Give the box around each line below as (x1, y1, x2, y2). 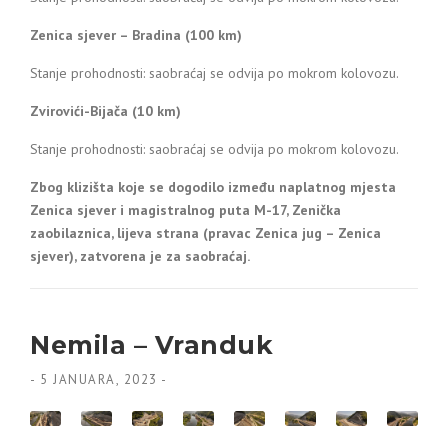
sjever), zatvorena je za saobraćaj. (30, 247, 250, 265)
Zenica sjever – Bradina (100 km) (30, 26, 242, 44)
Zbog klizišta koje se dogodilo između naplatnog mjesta (30, 178, 396, 196)
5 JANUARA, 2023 (40, 371, 158, 388)
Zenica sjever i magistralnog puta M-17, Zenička (30, 201, 341, 219)
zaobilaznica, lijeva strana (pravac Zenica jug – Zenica (30, 224, 381, 242)
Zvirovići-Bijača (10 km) (30, 102, 181, 120)
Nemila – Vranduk (30, 330, 273, 360)
